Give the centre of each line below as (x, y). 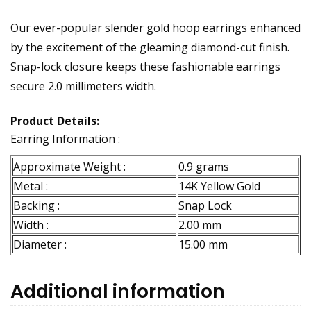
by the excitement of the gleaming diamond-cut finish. (150, 48)
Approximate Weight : (69, 167)
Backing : (36, 206)
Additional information (118, 292)
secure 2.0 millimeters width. (83, 86)
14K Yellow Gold (219, 186)
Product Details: (55, 121)
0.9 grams (204, 167)
